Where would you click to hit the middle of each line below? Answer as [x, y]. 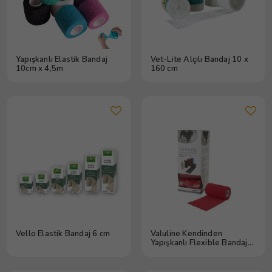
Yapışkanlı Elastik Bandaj [62, 59]
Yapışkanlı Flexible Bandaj [199, 243]
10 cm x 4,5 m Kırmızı [189, 252]
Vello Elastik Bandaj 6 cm [63, 233]
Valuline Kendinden [186, 233]
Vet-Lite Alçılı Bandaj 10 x [199, 59]
